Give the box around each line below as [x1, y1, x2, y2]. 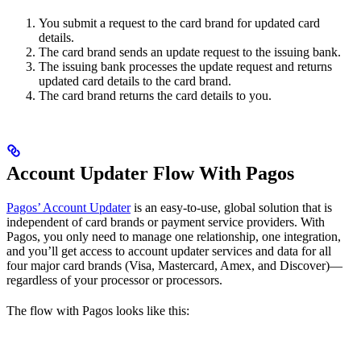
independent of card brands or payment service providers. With [6, 214, 325, 229]
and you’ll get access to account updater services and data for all [6, 243, 331, 258]
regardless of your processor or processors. [6, 272, 222, 287]
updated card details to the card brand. [39, 73, 231, 88]
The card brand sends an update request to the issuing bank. [39, 44, 341, 59]
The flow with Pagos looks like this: [6, 303, 189, 317]
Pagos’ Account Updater [6, 200, 131, 214]
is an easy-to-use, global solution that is [131, 200, 332, 214]
